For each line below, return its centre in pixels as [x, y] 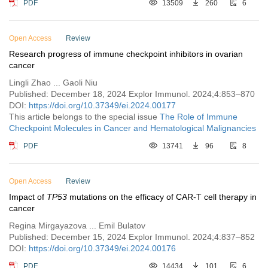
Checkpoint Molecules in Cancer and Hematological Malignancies [133, 128]
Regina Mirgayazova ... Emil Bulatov [77, 226]
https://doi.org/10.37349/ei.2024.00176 [102, 248]
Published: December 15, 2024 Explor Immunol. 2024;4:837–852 [132, 237]
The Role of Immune [199, 117]
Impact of [28, 197]
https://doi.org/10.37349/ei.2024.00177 [102, 105]
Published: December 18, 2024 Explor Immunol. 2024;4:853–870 [132, 94]
